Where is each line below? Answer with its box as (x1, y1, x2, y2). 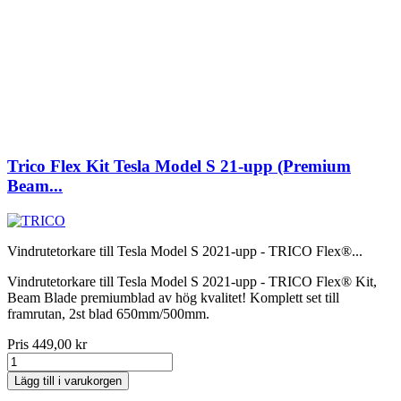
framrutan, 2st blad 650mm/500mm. (7, 305, 209, 321)
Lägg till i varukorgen (14, 373, 122, 388)
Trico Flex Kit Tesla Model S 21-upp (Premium (7, 156, 351, 175)
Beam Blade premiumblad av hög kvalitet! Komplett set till (7, 289, 339, 305)
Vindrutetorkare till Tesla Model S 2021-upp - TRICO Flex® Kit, (7, 273, 377, 289)
